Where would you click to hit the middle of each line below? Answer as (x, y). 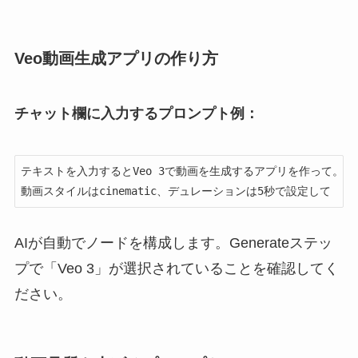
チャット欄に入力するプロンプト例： (136, 113)
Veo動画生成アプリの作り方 (116, 58)
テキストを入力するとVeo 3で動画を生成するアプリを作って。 (182, 171)
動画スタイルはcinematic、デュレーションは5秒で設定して (175, 191)
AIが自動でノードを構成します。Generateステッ (173, 243)
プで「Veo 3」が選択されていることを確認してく (176, 268)
